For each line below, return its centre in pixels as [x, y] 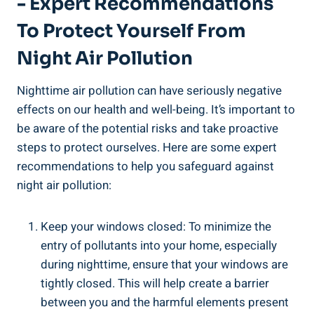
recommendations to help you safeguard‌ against [145, 166]
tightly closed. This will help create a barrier [155, 283]
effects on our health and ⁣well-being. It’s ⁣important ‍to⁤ [156, 109]
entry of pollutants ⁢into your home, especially [159, 245]
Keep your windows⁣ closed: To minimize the [156, 226]
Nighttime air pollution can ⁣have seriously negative [149, 90]
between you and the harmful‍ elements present [165, 302]
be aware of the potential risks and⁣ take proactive [148, 128]
